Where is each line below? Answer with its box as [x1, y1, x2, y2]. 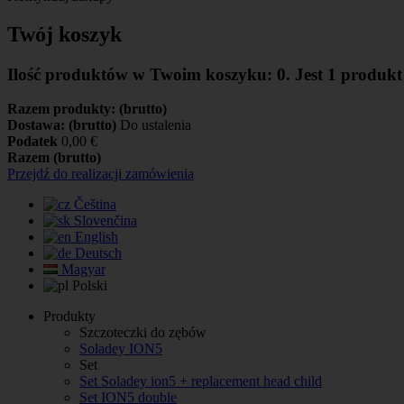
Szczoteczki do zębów [79, 325, 207, 341]
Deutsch [75, 245, 122, 262]
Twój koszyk [7, 22, 122, 46]
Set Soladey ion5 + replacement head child [79, 373, 322, 390]
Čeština [74, 197, 116, 213]
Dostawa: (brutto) [7, 117, 120, 133]
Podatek [7, 133, 58, 150]
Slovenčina [74, 213, 137, 229]
